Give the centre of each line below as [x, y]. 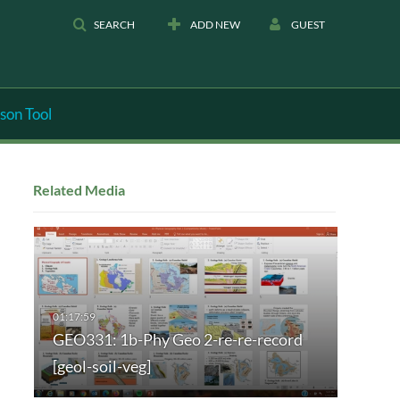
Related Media [79, 189]
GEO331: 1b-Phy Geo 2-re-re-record [177, 340]
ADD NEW [215, 25]
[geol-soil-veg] [101, 367]
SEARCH [114, 25]
